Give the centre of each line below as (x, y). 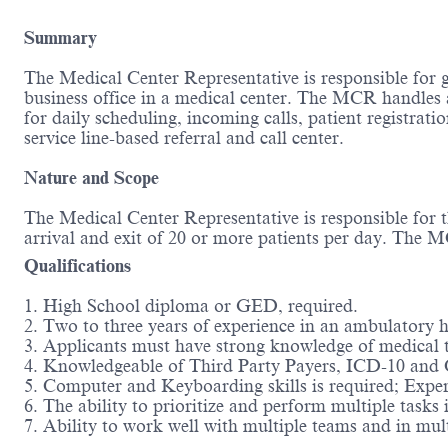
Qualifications (77, 266)
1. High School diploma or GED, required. (191, 306)
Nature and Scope (94, 178)
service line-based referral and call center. (186, 138)
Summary (60, 38)
